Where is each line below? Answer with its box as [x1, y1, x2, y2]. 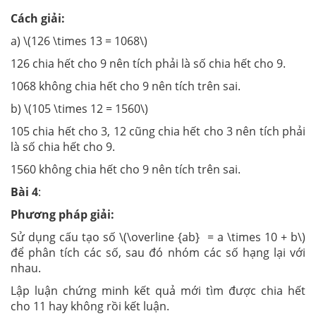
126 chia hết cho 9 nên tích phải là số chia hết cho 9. [11, 55, 286, 71]
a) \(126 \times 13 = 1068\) [11, 32, 147, 49]
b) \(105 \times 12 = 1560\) [11, 100, 148, 116]
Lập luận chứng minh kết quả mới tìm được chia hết [11, 282, 305, 298]
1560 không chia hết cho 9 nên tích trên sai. [11, 161, 241, 177]
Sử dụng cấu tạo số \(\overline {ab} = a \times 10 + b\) [11, 229, 305, 245]
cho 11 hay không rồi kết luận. [11, 298, 169, 314]
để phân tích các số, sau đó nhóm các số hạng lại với [11, 244, 305, 260]
